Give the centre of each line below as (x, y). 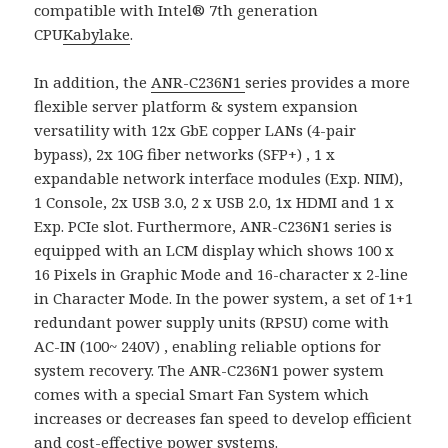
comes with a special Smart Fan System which (202, 393)
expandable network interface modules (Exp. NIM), (219, 177)
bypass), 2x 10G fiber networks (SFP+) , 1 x (185, 153)
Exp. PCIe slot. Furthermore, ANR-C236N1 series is (213, 225)
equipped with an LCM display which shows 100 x (214, 249)
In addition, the (93, 81)
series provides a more (328, 81)
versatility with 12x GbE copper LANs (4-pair (195, 129)
